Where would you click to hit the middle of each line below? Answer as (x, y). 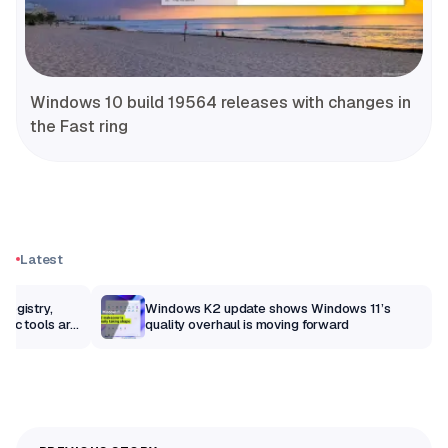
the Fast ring (79, 126)
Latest (42, 259)
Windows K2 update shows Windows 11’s (268, 308)
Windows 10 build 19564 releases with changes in (220, 102)
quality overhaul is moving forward (247, 324)
